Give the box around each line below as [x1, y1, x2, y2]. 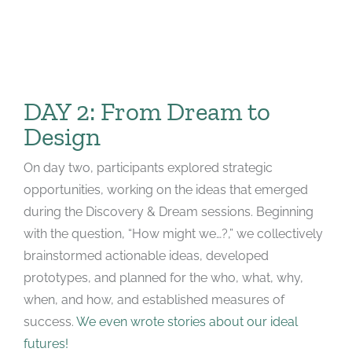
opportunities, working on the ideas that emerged [23, 181, 308, 197]
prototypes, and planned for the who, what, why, [23, 269, 303, 285]
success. [23, 313, 76, 329]
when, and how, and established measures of [23, 291, 284, 307]
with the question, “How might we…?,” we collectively [23, 225, 323, 241]
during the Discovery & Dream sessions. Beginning [23, 203, 313, 219]
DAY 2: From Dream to [23, 95, 270, 126]
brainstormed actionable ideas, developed [23, 247, 269, 263]
